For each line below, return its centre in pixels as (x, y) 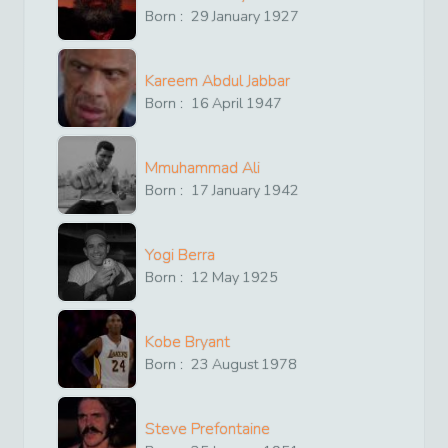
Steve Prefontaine (207, 428)
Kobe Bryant (187, 341)
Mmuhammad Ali (202, 167)
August (235, 363)
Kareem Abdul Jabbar (217, 80)
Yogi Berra (180, 254)
